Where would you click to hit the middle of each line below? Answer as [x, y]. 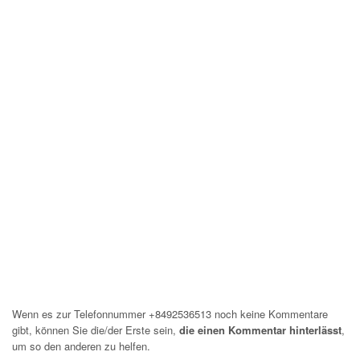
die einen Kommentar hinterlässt [260, 330]
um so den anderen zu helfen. [81, 346]
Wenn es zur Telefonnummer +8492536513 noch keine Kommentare [170, 314]
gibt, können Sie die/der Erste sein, [96, 330]
